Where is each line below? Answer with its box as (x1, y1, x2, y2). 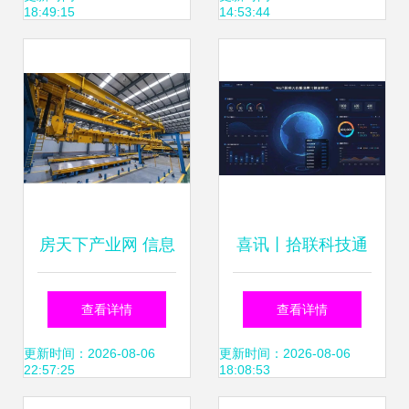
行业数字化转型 (49, 345, 164, 363)
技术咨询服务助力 (41, 290, 173, 309)
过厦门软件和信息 (236, 290, 368, 309)
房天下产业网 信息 (38, 236, 175, 254)
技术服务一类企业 (236, 345, 368, 363)
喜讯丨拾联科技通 (236, 236, 368, 254)
